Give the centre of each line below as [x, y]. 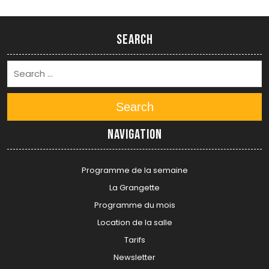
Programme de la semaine [134, 170]
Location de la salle [134, 222]
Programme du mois [134, 205]
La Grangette [134, 187]
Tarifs [134, 240]
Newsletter [134, 257]
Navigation [134, 134]
